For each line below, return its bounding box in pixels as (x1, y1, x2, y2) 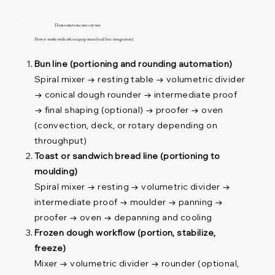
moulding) (34, 166, 78, 177)
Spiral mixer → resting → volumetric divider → (34, 181, 231, 193)
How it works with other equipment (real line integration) (34, 36, 134, 42)
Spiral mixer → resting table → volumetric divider (34, 74, 246, 85)
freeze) (34, 242, 66, 254)
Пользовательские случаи (54, 22, 101, 28)
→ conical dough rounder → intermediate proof (34, 89, 238, 101)
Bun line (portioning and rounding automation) (34, 58, 233, 70)
